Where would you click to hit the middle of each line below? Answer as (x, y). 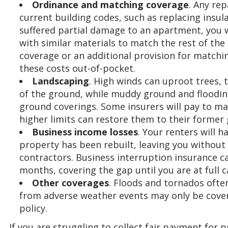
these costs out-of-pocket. (77, 68)
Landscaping (61, 81)
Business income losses (85, 132)
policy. (33, 208)
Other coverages (70, 182)
